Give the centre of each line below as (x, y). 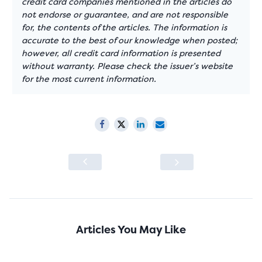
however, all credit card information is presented (121, 54)
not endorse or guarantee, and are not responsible (125, 15)
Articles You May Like (131, 229)
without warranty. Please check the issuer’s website (127, 66)
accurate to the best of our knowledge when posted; (130, 41)
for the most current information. (89, 79)
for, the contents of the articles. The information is (125, 28)
